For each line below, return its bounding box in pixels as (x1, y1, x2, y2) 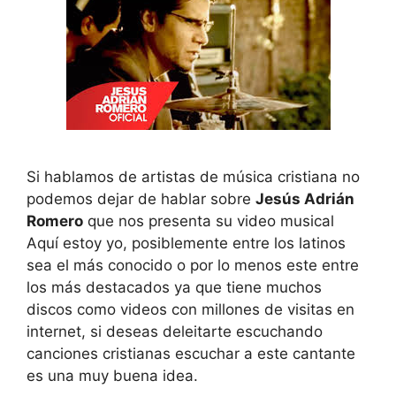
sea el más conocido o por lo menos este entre (27, 255, 359, 274)
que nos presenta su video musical (83, 211, 334, 230)
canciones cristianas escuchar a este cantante (27, 344, 355, 362)
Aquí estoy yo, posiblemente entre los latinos (27, 233, 346, 252)
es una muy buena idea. (27, 366, 198, 385)
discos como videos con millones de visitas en (27, 300, 354, 318)
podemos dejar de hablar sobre (27, 189, 255, 208)
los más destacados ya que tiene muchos (27, 278, 322, 296)
